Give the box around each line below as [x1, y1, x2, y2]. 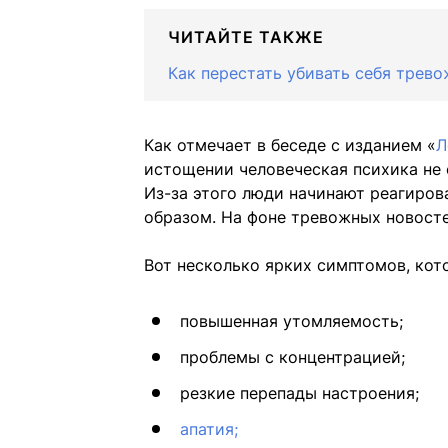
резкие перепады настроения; [180, 383, 419, 404]
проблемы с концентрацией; [180, 347, 405, 368]
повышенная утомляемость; [180, 311, 403, 332]
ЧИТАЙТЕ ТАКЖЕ [168, 27, 324, 48]
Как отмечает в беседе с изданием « [144, 135, 436, 156]
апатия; [180, 419, 238, 440]
